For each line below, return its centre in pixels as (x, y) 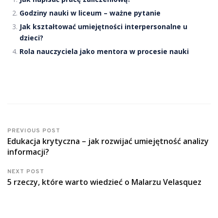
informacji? (28, 152)
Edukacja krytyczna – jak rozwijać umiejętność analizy (108, 141)
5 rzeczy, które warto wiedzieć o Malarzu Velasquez (104, 182)
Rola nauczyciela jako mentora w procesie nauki (104, 51)
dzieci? (31, 37)
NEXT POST (26, 172)
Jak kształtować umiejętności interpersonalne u (103, 26)
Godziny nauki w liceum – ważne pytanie (90, 13)
